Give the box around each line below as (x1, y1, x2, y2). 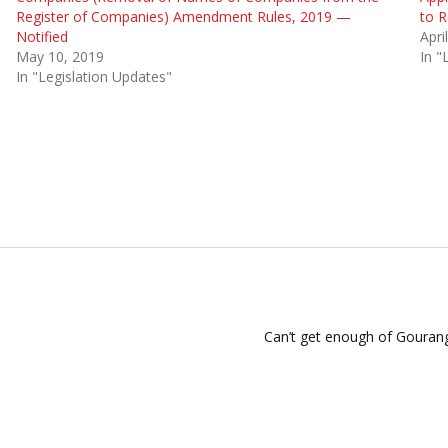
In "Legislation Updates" (15, 66, 172, 86)
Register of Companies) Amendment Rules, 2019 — (15, 6, 351, 26)
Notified (15, 26, 68, 46)
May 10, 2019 (15, 46, 104, 66)
